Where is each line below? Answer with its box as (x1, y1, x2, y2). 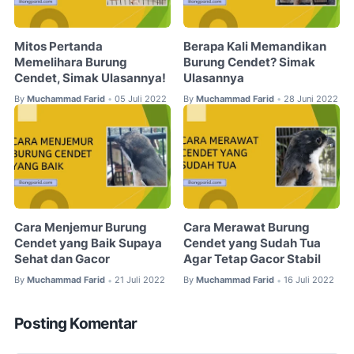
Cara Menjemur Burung (14, 220, 147, 235)
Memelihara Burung (14, 55, 127, 70)
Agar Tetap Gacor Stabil (183, 252, 322, 267)
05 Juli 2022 (115, 92, 167, 104)
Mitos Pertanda (14, 39, 103, 54)
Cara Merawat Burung (183, 220, 311, 235)
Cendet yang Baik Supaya (14, 236, 162, 251)
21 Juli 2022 (115, 274, 165, 286)
